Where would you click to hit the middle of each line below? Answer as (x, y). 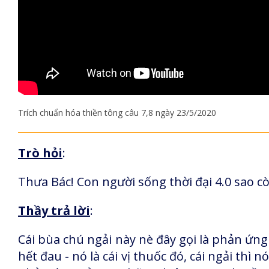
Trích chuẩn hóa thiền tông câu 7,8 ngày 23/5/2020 (117, 113)
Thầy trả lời (54, 210)
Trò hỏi (40, 153)
